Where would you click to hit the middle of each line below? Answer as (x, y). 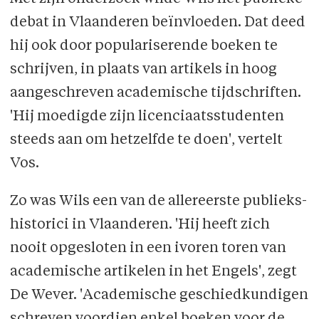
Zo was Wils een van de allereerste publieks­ (158, 201)
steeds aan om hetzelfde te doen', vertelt (146, 140)
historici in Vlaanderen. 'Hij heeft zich (140, 225)
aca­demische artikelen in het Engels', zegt (153, 272)
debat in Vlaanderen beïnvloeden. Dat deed (157, 22)
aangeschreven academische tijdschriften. (155, 93)
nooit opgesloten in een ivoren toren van (148, 248)
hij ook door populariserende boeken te (143, 46)
